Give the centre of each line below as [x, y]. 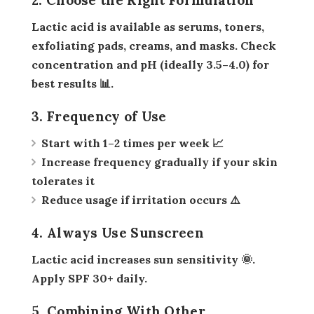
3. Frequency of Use [99, 116]
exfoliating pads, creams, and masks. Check [154, 45]
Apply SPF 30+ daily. [89, 278]
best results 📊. [73, 83]
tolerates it [63, 180]
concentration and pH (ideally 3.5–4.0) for [150, 64]
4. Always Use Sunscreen [118, 232]
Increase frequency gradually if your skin [159, 162]
